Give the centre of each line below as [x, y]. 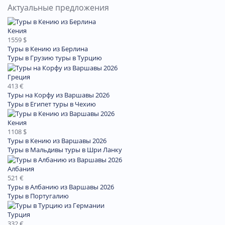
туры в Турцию [79, 58]
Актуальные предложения [58, 7]
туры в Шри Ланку [93, 150]
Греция [19, 77]
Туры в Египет [29, 104]
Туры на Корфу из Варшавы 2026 [59, 95]
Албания [21, 168]
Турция [19, 215]
